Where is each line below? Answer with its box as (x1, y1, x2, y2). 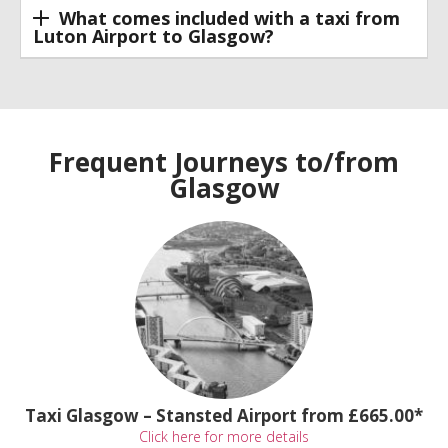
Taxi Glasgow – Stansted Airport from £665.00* (24, 404, 423, 428)
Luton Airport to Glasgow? (33, 24, 274, 49)
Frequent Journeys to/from (49, 144, 399, 181)
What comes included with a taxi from (58, 5, 400, 30)
